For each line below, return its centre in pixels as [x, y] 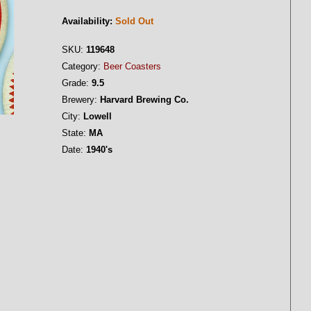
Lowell [96, 116]
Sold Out [134, 21]
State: [74, 133]
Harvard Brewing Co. [143, 100]
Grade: [75, 83]
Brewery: [79, 100]
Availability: [87, 21]
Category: [81, 66]
